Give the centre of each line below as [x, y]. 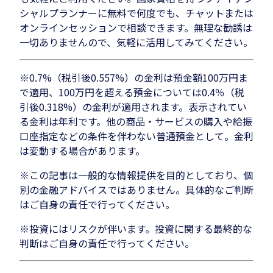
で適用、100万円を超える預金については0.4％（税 [132, 92]
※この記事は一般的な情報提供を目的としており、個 [136, 175]
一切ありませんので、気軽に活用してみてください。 [136, 42]
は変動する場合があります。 [82, 150]
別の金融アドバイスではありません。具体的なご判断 [136, 189]
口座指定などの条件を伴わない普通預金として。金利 [136, 136]
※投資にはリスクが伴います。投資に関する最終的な [136, 228]
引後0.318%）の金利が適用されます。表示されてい [133, 106]
